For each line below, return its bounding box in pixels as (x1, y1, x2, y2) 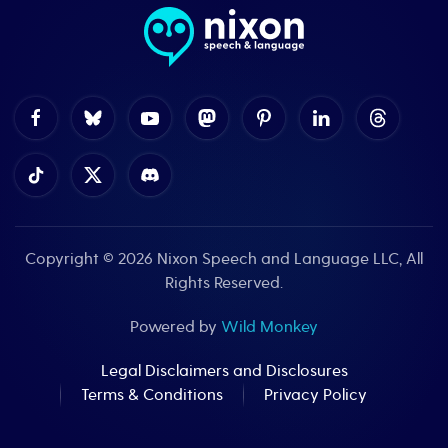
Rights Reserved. (165, 273, 283, 294)
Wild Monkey (221, 317, 318, 338)
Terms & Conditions (81, 385, 223, 406)
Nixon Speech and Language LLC (157, 249, 399, 270)
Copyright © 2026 (25, 249, 157, 270)
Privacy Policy (264, 385, 367, 406)
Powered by (130, 317, 221, 338)
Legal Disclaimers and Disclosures (100, 361, 348, 382)
